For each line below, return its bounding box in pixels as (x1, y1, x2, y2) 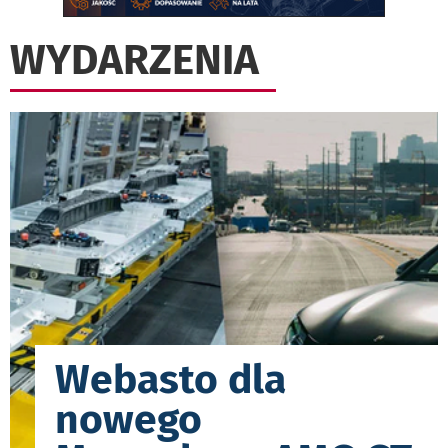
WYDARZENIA (10, 35, 259, 85)
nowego (55, 395, 202, 444)
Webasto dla (55, 355, 286, 404)
